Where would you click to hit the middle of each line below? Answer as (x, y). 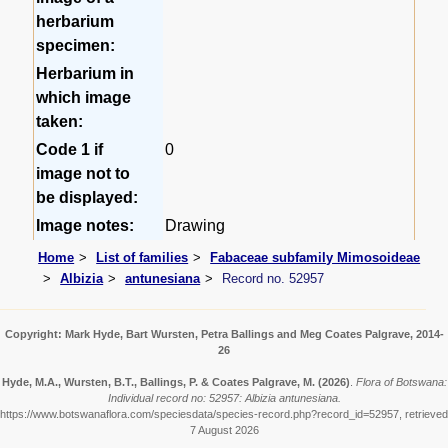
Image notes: (85, 226)
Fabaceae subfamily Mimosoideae (315, 257)
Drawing (195, 226)
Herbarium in (85, 74)
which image (84, 98)
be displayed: (87, 198)
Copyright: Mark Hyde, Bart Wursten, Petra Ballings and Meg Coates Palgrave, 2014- (224, 334)
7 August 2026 (224, 430)
